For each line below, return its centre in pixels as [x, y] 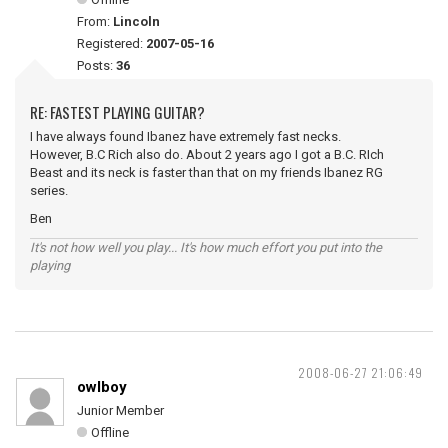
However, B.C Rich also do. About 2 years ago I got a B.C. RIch [207, 154]
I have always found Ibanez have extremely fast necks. [185, 136]
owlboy [102, 387]
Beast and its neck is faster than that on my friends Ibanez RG [206, 172]
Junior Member [120, 410]
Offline [110, 432]
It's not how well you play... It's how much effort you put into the [206, 247]
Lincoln [136, 21]
